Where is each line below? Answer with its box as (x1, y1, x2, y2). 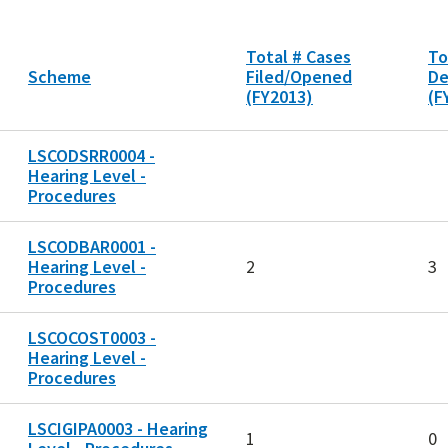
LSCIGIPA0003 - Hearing (28, 417, 208, 441)
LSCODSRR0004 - (28, 144, 155, 168)
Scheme (28, 65, 91, 89)
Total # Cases (246, 45, 351, 69)
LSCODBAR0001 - (28, 235, 156, 259)
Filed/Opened (246, 65, 352, 89)
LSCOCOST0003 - (28, 326, 156, 350)
